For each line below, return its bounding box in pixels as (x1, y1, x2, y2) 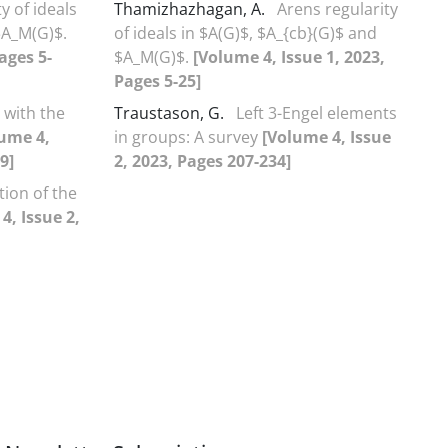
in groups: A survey (114, 125, 262, 148)
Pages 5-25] (114, 69, 201, 92)
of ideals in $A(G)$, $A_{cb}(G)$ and (114, 21, 377, 44)
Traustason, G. (114, 101, 228, 124)
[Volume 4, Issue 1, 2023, (193, 45, 385, 68)
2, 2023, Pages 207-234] (114, 149, 291, 172)
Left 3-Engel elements (236, 101, 397, 124)
